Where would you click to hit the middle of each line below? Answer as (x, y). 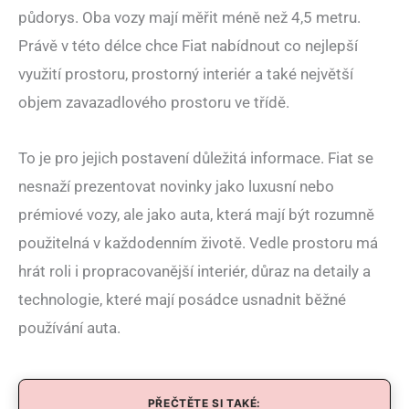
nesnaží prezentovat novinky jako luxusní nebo (176, 186)
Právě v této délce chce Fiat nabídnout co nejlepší (188, 46)
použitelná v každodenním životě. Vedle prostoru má (198, 242)
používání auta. (69, 327)
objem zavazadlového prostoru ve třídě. (154, 103)
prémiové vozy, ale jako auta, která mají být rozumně (196, 214)
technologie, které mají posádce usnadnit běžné (182, 299)
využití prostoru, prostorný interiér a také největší (186, 74)
